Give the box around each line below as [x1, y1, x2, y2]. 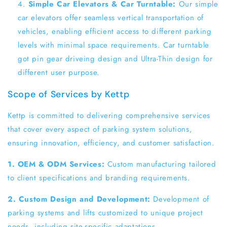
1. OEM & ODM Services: [8, 158, 107, 170]
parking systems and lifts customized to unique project [8, 207, 203, 218]
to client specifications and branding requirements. [8, 172, 191, 183]
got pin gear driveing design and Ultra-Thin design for [18, 53, 213, 64]
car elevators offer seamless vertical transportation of [18, 12, 204, 23]
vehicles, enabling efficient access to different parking [18, 26, 212, 37]
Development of [153, 193, 209, 205]
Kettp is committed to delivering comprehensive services [8, 109, 211, 121]
